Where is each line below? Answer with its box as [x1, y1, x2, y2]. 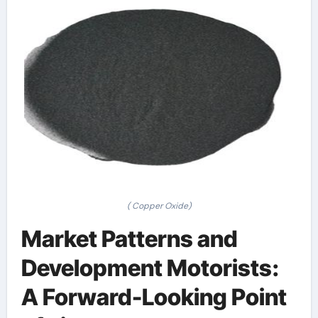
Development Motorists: [21, 254, 279, 282]
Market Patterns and [21, 225, 238, 253]
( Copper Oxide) [127, 200, 191, 212]
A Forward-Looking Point [21, 283, 287, 311]
